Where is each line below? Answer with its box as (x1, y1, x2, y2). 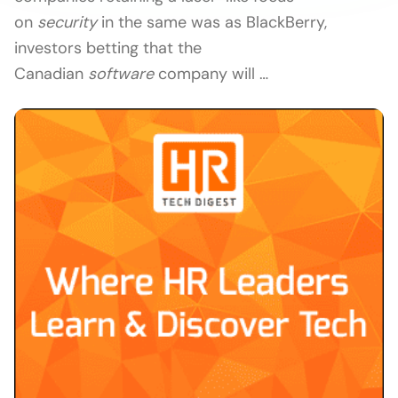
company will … (154, 63, 268, 84)
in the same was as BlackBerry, (97, 12, 327, 33)
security (37, 12, 97, 33)
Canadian (14, 63, 88, 84)
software (88, 63, 154, 84)
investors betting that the (14, 37, 202, 59)
